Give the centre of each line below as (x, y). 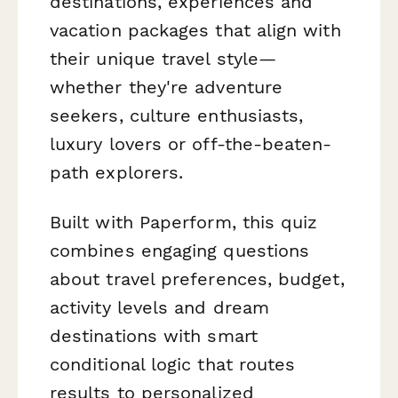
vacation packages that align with (195, 31)
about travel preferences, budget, (197, 279)
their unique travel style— (163, 59)
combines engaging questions (180, 250)
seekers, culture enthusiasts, (177, 116)
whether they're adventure (167, 88)
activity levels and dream (160, 307)
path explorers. (117, 173)
